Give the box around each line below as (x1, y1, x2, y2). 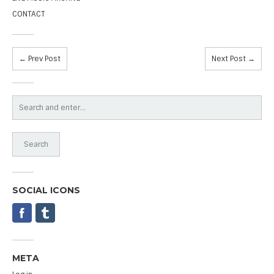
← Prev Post (19, 53, 61, 64)
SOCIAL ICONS (12, 184, 80, 196)
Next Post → (212, 53, 255, 64)
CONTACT (12, 9, 45, 19)
